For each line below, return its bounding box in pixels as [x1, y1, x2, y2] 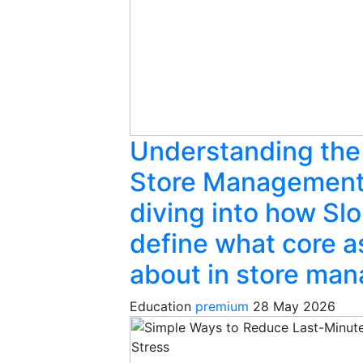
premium [195, 298, 249, 314]
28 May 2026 [253, 298, 335, 314]
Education [130, 298, 195, 314]
